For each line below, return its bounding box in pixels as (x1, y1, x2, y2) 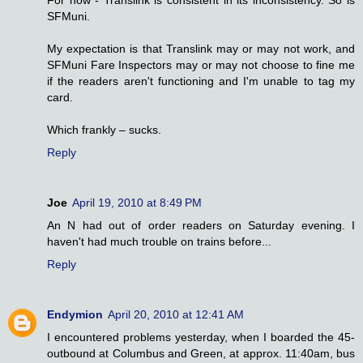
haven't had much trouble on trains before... (47, 235, 271, 249)
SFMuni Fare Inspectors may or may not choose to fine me (47, 58, 355, 72)
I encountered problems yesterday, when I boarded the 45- (47, 331, 355, 344)
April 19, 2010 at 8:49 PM (72, 196, 202, 210)
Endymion (47, 308, 103, 322)
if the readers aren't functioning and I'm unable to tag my (47, 75, 355, 88)
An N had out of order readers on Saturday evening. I (47, 219, 355, 233)
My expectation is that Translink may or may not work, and (47, 42, 355, 56)
